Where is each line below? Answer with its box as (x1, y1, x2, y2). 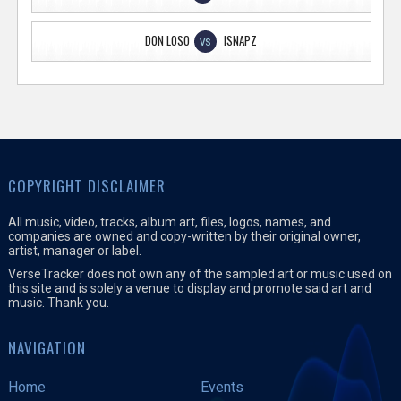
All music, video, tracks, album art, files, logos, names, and (7, 214, 331, 229)
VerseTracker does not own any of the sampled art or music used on (7, 266, 392, 281)
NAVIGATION (7, 336, 86, 359)
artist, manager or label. (7, 243, 141, 258)
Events (200, 378, 243, 396)
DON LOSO (145, 30, 191, 49)
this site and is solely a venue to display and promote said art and (7, 280, 371, 295)
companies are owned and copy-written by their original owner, (7, 228, 361, 243)
